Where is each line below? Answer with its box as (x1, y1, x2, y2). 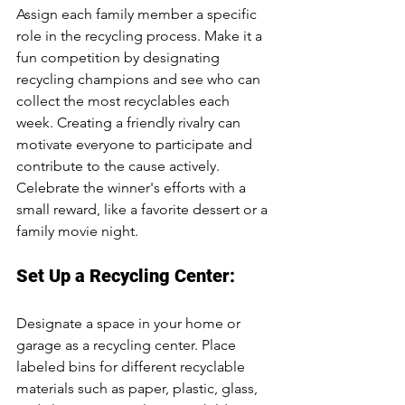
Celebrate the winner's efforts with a (16, 179, 250, 196)
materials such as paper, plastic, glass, (16, 380, 261, 397)
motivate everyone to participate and (16, 136, 256, 153)
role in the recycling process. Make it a (16, 27, 266, 44)
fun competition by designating (16, 49, 223, 66)
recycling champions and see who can (16, 71, 264, 88)
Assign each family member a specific (16, 5, 260, 23)
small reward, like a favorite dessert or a (16, 201, 271, 218)
